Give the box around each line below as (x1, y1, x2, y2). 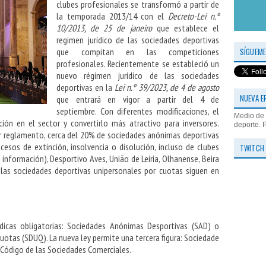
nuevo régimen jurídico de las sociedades (56, 69, 219, 82)
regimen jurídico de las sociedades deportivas (56, 34, 219, 46)
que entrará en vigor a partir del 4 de (56, 93, 219, 106)
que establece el (151, 22, 220, 34)
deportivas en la (56, 81, 115, 94)
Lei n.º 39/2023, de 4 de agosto (115, 81, 220, 94)
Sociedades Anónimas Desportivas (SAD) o (67, 220, 220, 232)
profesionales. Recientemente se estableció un (56, 58, 219, 70)
